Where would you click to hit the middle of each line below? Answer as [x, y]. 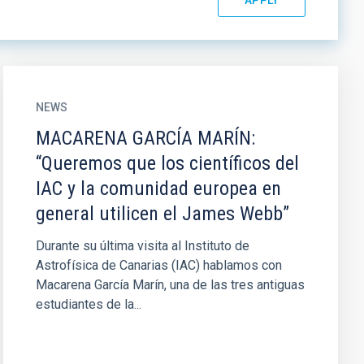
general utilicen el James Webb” [162, 214]
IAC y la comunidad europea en [158, 188]
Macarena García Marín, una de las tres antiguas [170, 285]
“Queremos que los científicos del [167, 163]
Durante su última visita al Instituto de [142, 246]
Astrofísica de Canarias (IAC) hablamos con [158, 265]
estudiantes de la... [88, 304]
